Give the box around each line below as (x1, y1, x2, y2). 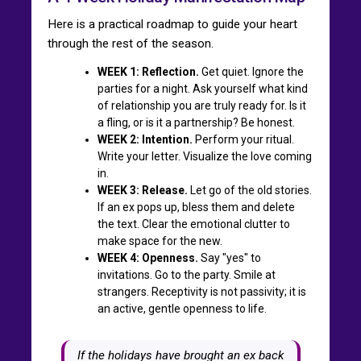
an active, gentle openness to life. (98, 301, 267, 315)
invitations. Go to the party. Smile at (98, 268, 276, 281)
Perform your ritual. (193, 132, 294, 146)
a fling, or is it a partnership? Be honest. (98, 115, 295, 129)
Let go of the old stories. (188, 183, 312, 197)
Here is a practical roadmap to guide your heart (48, 16, 297, 31)
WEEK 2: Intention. (98, 132, 193, 146)
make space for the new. (98, 234, 222, 247)
